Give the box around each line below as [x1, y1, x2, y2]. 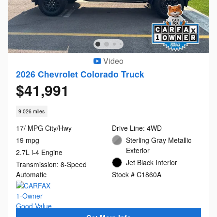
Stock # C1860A [112, 169, 161, 179]
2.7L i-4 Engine [16, 147, 62, 157]
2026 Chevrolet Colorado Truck [16, 68, 144, 80]
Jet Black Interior [126, 157, 177, 167]
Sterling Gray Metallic [126, 135, 191, 145]
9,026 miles [18, 108, 45, 115]
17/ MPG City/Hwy [16, 123, 72, 133]
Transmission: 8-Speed [16, 159, 87, 169]
